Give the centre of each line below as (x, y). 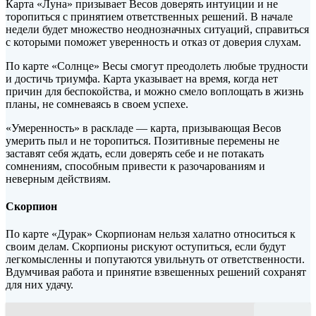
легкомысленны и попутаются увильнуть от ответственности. (155, 260)
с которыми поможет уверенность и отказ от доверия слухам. (153, 42)
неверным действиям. (58, 178)
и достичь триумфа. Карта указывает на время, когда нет (142, 78)
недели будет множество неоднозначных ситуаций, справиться (157, 29)
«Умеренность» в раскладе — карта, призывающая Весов (144, 128)
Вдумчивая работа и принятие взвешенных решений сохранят (156, 272)
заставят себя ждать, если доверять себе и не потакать (135, 153)
